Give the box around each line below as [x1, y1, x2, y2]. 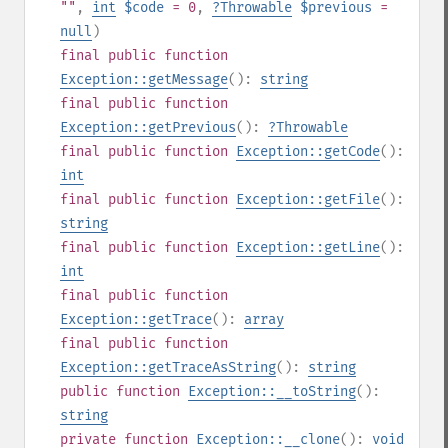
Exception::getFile [236, 191, 380, 208]
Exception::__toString [188, 383, 356, 400]
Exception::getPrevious [60, 119, 236, 136]
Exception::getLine [236, 239, 380, 256]
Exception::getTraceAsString [60, 359, 276, 376]
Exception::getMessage [60, 71, 228, 88]
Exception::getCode [236, 143, 380, 160]
